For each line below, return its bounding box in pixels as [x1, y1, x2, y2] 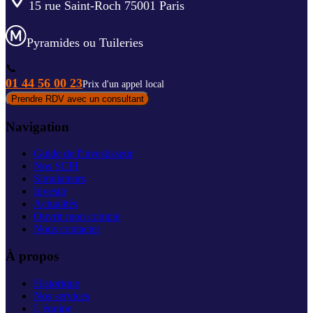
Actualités [34, 198, 78, 210]
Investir [34, 185, 66, 198]
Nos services [34, 289, 89, 302]
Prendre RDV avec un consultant [11, 93, 144, 104]
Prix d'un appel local [82, 78, 164, 89]
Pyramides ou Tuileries [27, 35, 143, 50]
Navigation [6, 119, 69, 134]
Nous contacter [34, 223, 100, 235]
